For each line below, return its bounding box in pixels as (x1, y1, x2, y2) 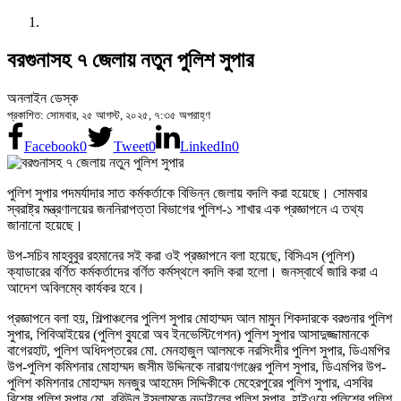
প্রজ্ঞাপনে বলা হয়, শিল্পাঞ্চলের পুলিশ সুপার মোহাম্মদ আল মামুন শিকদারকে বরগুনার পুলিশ (7, 310, 392, 326)
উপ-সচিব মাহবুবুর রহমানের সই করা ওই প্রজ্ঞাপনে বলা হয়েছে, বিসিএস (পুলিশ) (7, 247, 354, 263)
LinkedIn (179, 138, 232, 154)
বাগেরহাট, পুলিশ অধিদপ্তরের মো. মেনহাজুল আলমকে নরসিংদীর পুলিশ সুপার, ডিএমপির (7, 342, 389, 358)
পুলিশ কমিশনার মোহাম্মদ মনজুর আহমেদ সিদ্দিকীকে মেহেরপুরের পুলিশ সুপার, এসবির (7, 374, 372, 390)
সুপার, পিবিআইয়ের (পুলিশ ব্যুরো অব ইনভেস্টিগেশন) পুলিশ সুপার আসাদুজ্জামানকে (7, 326, 369, 342)
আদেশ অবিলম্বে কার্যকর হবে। (7, 279, 145, 295)
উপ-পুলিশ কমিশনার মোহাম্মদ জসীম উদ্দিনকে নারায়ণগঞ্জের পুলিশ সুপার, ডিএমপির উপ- (7, 358, 386, 374)
